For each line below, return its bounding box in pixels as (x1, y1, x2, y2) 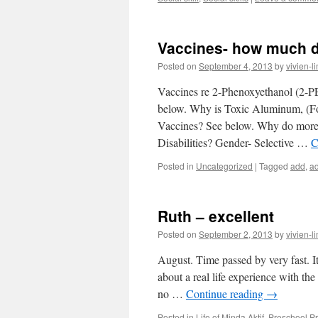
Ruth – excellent (158, 205, 274, 226)
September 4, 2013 (199, 60, 273, 72)
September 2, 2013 (199, 228, 273, 240)
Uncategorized (196, 160, 253, 172)
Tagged (259, 160, 288, 172)
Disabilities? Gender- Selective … (158, 135, 311, 150)
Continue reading (186, 286, 266, 301)
